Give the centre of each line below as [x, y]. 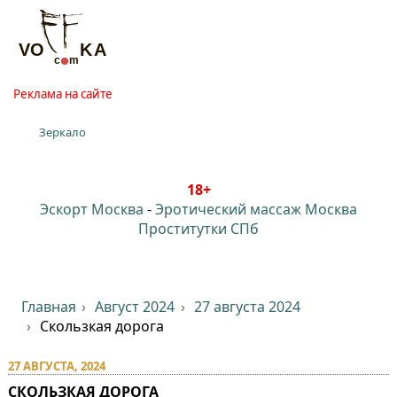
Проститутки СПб [198, 228]
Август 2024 [135, 306]
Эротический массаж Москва [256, 209]
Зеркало [63, 132]
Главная [48, 306]
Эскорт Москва [92, 209]
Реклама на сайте [62, 93]
